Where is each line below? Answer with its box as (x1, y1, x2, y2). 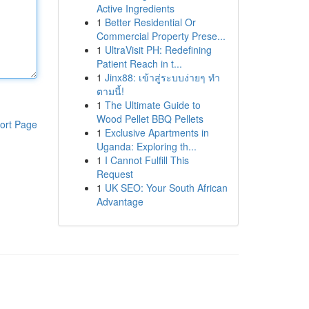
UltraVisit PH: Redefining (104, 43, 212, 57)
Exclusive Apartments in (104, 126, 209, 139)
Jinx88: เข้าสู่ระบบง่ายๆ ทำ (104, 70, 220, 84)
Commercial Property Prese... (96, 29, 226, 43)
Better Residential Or (104, 15, 196, 29)
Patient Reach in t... (96, 57, 182, 70)
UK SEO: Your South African (104, 181, 228, 195)
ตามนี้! (96, 84, 124, 98)
